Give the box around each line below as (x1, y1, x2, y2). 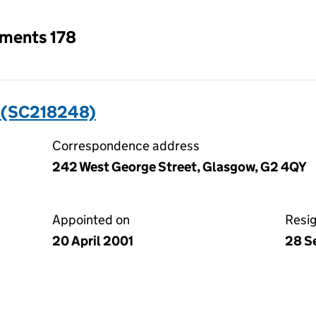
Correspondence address (52, 138, 200, 154)
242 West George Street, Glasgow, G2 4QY (52, 159, 307, 175)
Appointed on (52, 212, 130, 228)
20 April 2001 (52, 233, 133, 249)
